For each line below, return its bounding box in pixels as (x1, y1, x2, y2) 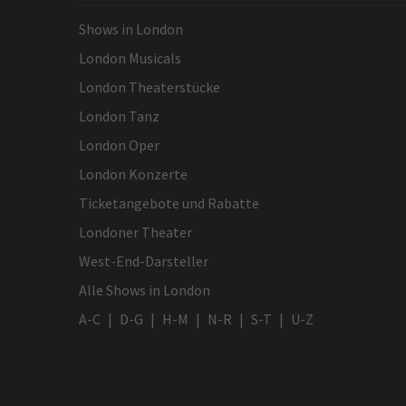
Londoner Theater (79, 223, 192, 242)
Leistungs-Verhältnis (142, 94, 281, 115)
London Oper (79, 136, 159, 155)
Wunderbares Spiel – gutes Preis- (142, 70, 364, 91)
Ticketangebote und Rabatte (79, 194, 259, 213)
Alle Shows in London (79, 281, 210, 300)
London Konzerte (79, 165, 188, 184)
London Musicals (79, 49, 181, 68)
